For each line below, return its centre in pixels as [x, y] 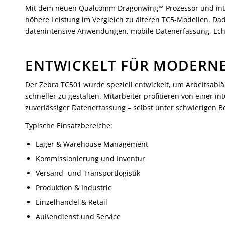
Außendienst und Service [78, 217]
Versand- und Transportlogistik [88, 173]
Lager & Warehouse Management [92, 144]
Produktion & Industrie [74, 188]
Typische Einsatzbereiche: [69, 125]
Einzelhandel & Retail [72, 202]
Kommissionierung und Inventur [90, 159]
